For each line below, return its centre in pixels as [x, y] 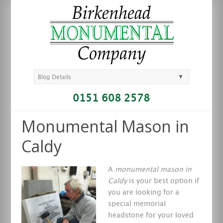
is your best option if [163, 181]
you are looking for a [143, 193]
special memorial [137, 204]
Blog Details [55, 77]
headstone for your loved [151, 216]
